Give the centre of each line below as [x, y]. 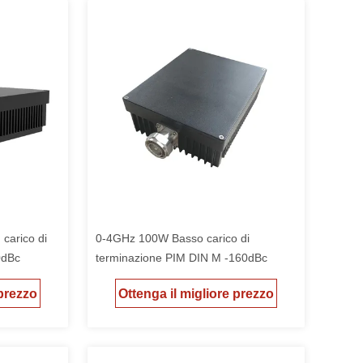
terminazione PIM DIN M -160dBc [181, 258]
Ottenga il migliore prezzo [196, 294]
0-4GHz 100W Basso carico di [173, 238]
